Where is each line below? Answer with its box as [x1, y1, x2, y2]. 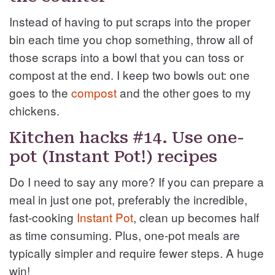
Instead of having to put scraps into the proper [9, 12, 250, 29]
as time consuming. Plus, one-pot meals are [9, 226, 240, 243]
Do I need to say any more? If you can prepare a [9, 172, 264, 190]
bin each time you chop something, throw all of [9, 30, 253, 47]
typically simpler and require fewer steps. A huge [9, 244, 264, 261]
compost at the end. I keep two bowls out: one [9, 66, 250, 83]
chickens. [9, 101, 60, 118]
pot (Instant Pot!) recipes [9, 147, 217, 166]
